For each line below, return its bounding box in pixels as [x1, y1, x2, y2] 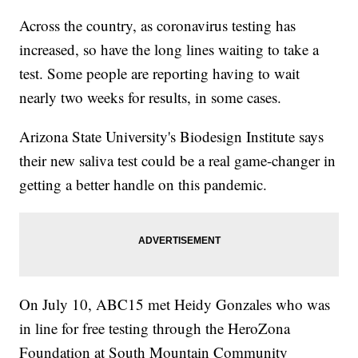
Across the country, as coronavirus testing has [19, 15, 296, 36]
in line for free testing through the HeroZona [19, 318, 291, 339]
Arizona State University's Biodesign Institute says [19, 126, 324, 147]
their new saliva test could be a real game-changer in [19, 150, 336, 171]
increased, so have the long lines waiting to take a [19, 39, 320, 60]
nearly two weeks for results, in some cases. [19, 87, 282, 108]
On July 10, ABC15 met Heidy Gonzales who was [19, 294, 331, 315]
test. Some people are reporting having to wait [19, 63, 300, 84]
